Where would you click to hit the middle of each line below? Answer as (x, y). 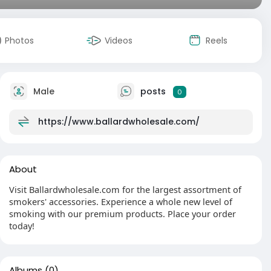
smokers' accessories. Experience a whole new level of (121, 201)
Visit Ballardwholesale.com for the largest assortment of (125, 189)
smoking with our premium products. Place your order (122, 214)
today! (22, 226)
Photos (19, 41)
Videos (119, 41)
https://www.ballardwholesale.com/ (119, 121)
